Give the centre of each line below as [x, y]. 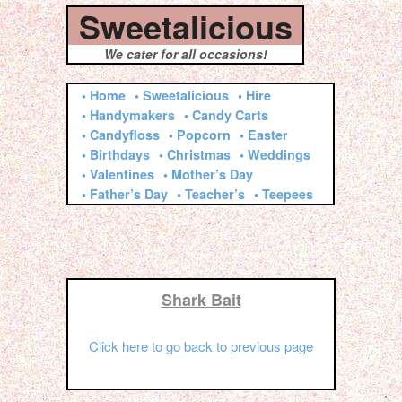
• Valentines [118, 174]
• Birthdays [116, 154]
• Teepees [284, 194]
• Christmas [195, 154]
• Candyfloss [121, 135]
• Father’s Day [125, 194]
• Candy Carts [226, 115]
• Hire [254, 95]
